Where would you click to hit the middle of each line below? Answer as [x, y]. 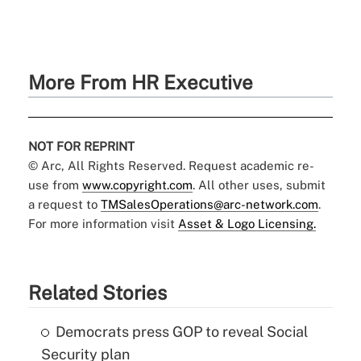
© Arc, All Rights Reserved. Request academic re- [171, 166]
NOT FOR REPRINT [81, 147]
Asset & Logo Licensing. [247, 224]
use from [55, 185]
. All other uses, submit [259, 185]
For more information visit [103, 224]
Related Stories [97, 293]
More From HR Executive [140, 83]
